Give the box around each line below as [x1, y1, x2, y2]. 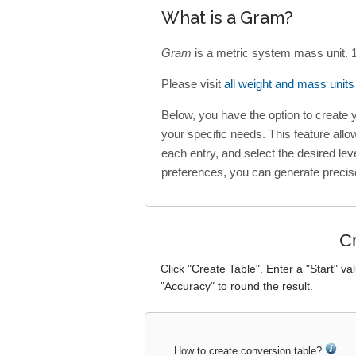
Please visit [161, 77, 224, 91]
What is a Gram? [161, 8, 293, 29]
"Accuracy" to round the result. [161, 280, 313, 293]
